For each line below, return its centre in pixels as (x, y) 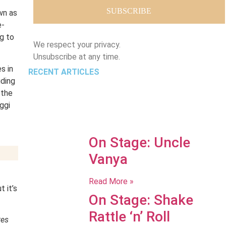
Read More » (111, 181)
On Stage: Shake (141, 200)
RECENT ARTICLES (64, 72)
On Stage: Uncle (139, 143)
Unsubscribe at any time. (76, 57)
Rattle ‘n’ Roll (129, 217)
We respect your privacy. (77, 45)
